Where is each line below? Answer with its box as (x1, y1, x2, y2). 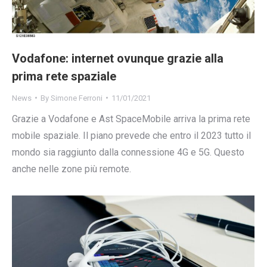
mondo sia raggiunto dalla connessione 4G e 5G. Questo (12, 146, 244, 158)
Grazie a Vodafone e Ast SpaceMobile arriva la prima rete (12, 113, 250, 125)
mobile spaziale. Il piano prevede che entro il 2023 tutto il (12, 129, 251, 141)
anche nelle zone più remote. (12, 163, 131, 175)
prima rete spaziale (12, 69, 116, 83)
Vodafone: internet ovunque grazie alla (12, 51, 223, 66)
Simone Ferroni (51, 93, 103, 103)
